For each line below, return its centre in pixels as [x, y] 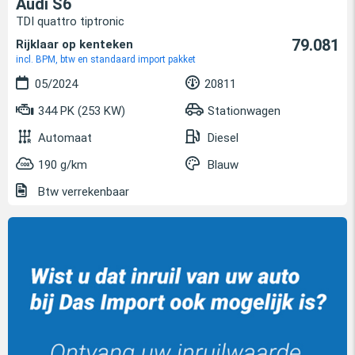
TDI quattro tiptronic [70, 21]
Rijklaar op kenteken [74, 44]
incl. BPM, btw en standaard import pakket [106, 59]
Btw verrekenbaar [82, 191]
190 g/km [63, 164]
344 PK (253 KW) [80, 111]
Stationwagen [244, 111]
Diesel [223, 137]
